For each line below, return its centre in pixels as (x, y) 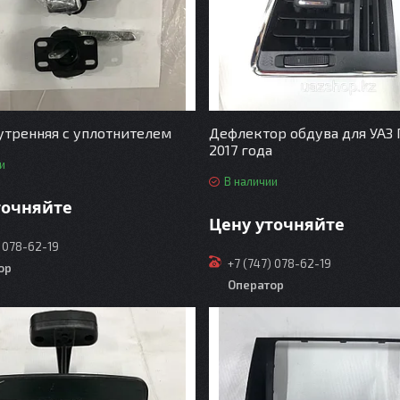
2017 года (240, 150)
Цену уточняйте (276, 224)
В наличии (250, 182)
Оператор (255, 284)
